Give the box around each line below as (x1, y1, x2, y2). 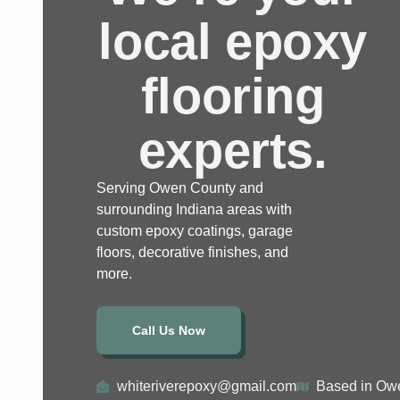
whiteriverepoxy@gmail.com (116, 378, 296, 394)
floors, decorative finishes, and (96, 244, 288, 260)
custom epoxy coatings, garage (96, 222, 293, 238)
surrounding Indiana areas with (96, 201, 292, 217)
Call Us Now (132, 322, 205, 337)
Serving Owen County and (96, 179, 263, 196)
